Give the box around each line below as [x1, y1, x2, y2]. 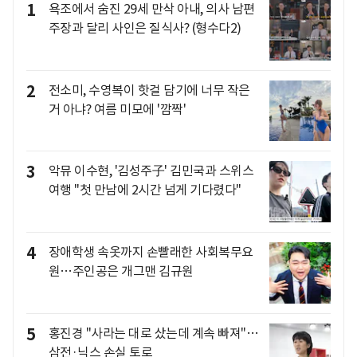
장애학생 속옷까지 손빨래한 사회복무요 [48, 244, 253, 261]
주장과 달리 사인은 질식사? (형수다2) [48, 20, 241, 37]
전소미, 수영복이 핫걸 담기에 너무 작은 [48, 81, 250, 98]
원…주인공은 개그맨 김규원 [48, 263, 194, 280]
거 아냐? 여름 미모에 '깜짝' [48, 100, 186, 117]
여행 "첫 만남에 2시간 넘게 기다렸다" [48, 182, 241, 198]
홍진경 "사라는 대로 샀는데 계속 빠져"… [48, 324, 258, 341]
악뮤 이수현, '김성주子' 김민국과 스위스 [48, 163, 253, 179]
